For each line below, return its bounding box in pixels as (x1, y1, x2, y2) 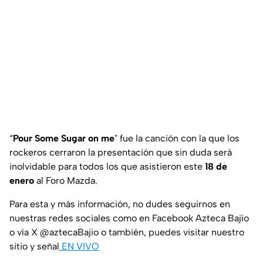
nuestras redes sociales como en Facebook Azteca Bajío (9, 213, 249, 224)
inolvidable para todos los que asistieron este (9, 161, 205, 173)
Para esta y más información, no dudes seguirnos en (9, 198, 230, 210)
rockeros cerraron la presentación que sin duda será (9, 147, 232, 159)
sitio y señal (9, 241, 59, 252)
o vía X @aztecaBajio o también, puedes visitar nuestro (9, 227, 244, 238)
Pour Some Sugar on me (13, 133, 114, 144)
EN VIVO (62, 241, 99, 252)
